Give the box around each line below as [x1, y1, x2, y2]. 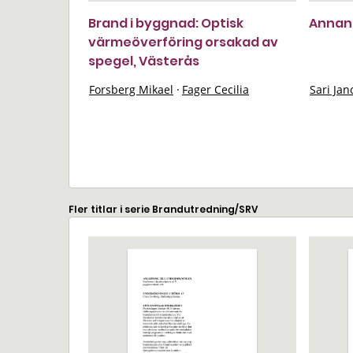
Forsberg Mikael [89, 82, 173, 97]
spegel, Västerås [88, 52, 199, 70]
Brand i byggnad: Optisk [88, 14, 243, 32]
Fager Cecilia [182, 82, 249, 97]
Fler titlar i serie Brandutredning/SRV [69, 203, 258, 216]
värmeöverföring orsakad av [88, 33, 278, 51]
